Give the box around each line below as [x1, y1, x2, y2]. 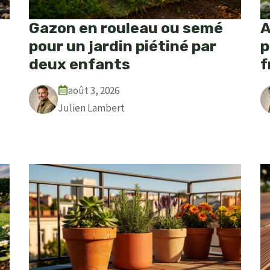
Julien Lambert [58, 101, 125, 115]
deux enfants [29, 55, 130, 73]
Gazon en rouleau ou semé [29, 19, 223, 37]
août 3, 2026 [68, 83, 119, 97]
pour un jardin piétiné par [29, 37, 216, 55]
